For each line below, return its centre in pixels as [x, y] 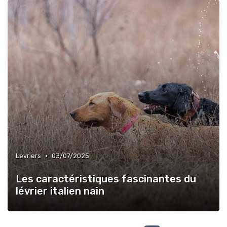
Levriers [28, 156]
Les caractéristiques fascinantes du [106, 179]
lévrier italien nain [60, 191]
